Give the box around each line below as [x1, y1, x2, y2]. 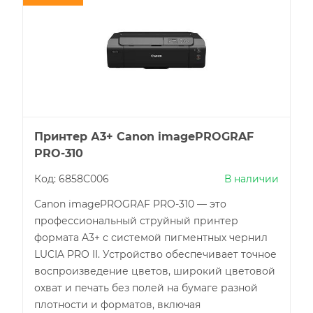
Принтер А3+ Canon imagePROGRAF [34, 130, 254, 143]
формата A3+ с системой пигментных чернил [34, 231, 268, 244]
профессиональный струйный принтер [34, 214, 238, 227]
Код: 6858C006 [34, 173, 109, 185]
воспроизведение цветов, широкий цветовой [34, 265, 275, 277]
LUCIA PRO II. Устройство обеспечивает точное [34, 248, 277, 261]
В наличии [224, 173, 279, 185]
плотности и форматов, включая [34, 298, 201, 311]
